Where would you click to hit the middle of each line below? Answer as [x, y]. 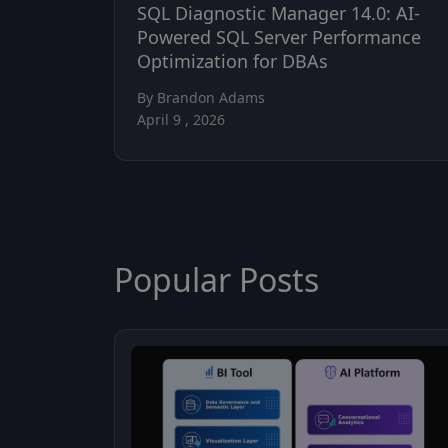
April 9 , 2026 [181, 120]
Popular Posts [216, 280]
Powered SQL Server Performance [279, 37]
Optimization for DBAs [232, 61]
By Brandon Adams [201, 98]
